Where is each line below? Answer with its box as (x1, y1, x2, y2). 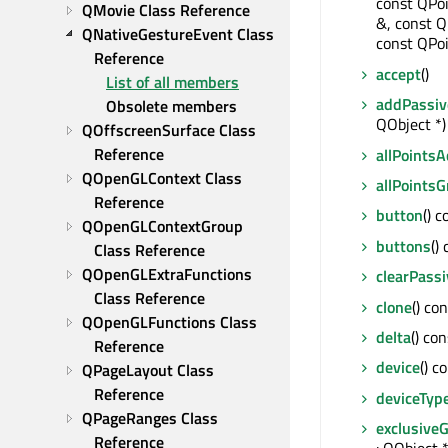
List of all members (106, 70, 239, 94)
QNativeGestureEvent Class (82, 22, 274, 46)
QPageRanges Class (82, 406, 218, 430)
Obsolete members (106, 94, 237, 118)
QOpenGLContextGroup (82, 214, 243, 238)
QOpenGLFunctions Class (82, 310, 257, 334)
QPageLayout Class (82, 358, 214, 382)
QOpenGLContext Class (82, 166, 242, 190)
